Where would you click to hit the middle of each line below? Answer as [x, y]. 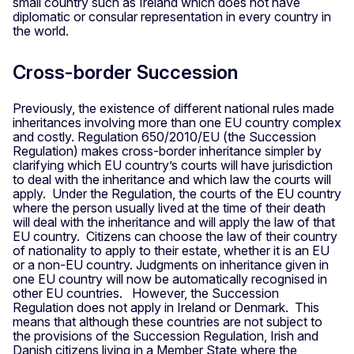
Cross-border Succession [125, 72]
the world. [41, 30]
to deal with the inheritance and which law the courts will [172, 179]
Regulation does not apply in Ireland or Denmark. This [166, 307]
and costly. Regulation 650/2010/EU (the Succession [164, 136]
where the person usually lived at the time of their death [169, 207]
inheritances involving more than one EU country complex [177, 122]
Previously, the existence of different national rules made [173, 108]
